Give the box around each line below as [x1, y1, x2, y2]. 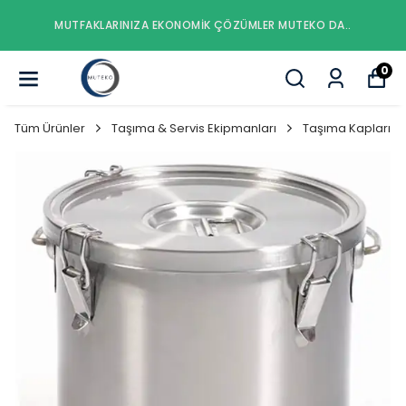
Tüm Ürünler [14, 120, 85, 137]
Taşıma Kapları [303, 120, 391, 137]
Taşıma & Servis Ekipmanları [111, 120, 276, 137]
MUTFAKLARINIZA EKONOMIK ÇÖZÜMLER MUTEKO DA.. [54, 17, 352, 33]
